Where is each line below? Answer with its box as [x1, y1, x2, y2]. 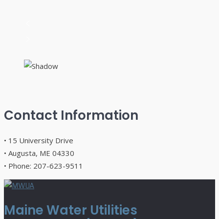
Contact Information [4, 106, 138, 124]
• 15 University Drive [4, 135, 73, 145]
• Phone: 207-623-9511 [4, 160, 83, 171]
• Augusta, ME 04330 [4, 148, 74, 158]
